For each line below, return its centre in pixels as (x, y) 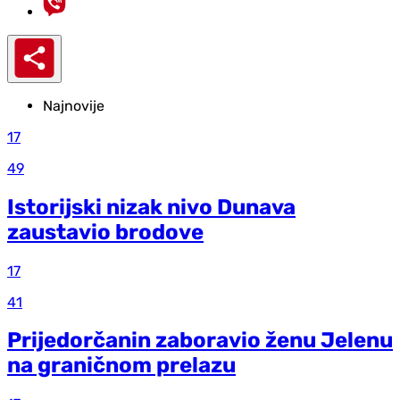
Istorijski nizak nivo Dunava (151, 207)
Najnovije (74, 105)
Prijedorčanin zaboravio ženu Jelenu (200, 341)
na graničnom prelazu (121, 366)
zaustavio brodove (105, 232)
